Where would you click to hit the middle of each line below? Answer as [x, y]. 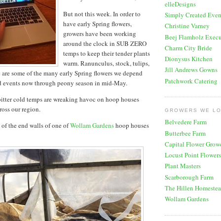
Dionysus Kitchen [189, 59]
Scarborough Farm [189, 177]
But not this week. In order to [102, 14]
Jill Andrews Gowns [191, 70]
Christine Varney [187, 26]
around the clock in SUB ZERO [105, 43]
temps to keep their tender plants [107, 53]
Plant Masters [183, 166]
